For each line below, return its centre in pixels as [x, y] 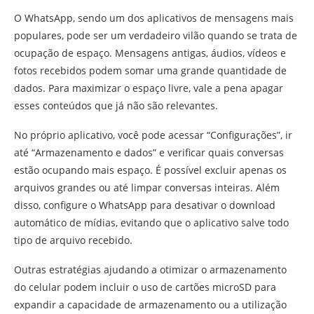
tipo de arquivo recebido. [73, 240]
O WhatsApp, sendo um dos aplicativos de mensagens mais [154, 18]
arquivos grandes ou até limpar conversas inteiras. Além [147, 187]
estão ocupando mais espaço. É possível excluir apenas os [150, 170]
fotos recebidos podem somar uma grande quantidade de [150, 70]
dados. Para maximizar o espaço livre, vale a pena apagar [149, 88]
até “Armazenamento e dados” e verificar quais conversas [149, 152]
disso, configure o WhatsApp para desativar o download [145, 205]
